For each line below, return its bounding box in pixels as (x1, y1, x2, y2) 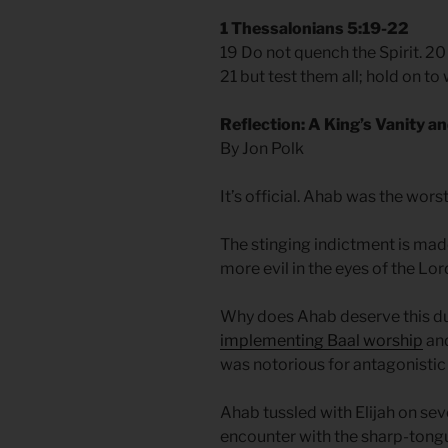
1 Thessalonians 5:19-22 (220, 19, 409, 39)
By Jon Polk (220, 139, 304, 159)
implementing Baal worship (220, 331, 423, 351)
